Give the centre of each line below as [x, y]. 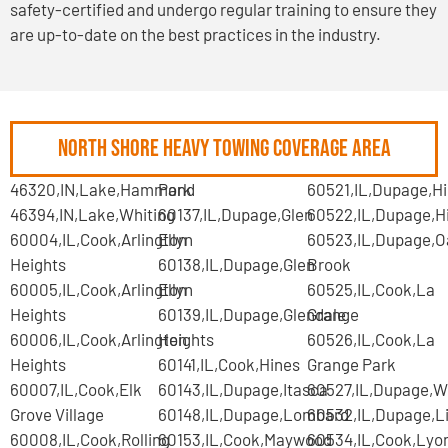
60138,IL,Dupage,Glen [237, 263]
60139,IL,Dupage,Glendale [252, 313]
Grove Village [57, 413]
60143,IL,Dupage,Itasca [243, 388]
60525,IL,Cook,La [370, 288]
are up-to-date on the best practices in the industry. [195, 33]
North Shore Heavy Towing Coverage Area [224, 148]
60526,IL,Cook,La [370, 338]
